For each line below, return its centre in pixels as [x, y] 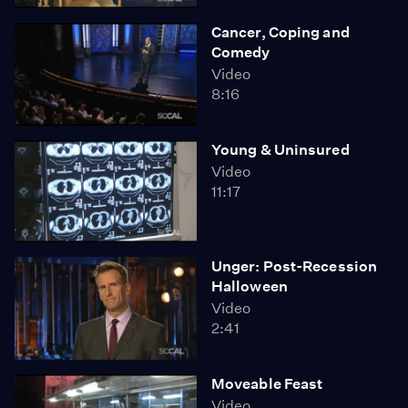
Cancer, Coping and [280, 32]
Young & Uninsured [280, 149]
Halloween [250, 286]
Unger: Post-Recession [295, 266]
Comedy [241, 52]
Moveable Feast [267, 383]
